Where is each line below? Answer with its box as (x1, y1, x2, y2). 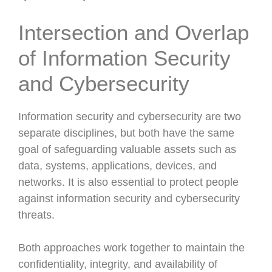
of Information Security (18, 46, 231, 70)
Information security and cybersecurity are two (18, 110, 241, 123)
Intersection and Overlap (18, 21, 249, 44)
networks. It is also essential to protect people (18, 176, 239, 188)
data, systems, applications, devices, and (18, 160, 217, 172)
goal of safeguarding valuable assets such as (18, 143, 236, 155)
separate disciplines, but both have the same (18, 127, 234, 139)
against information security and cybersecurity (18, 192, 240, 205)
